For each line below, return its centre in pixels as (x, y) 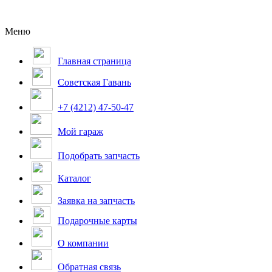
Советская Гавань (94, 82)
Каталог (74, 178)
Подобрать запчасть (99, 156)
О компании (83, 243)
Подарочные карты (97, 221)
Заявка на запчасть (96, 201)
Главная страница (94, 61)
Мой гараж (80, 131)
